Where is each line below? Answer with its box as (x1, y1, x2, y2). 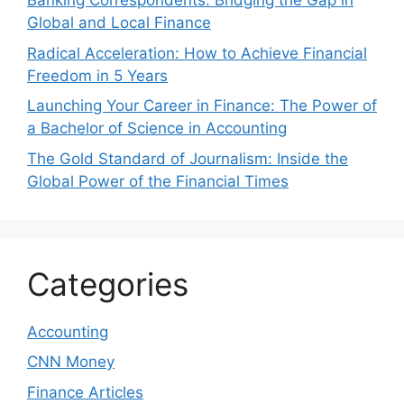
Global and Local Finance (27, 14, 211, 32)
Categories (27, 264, 188, 303)
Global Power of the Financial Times (27, 171, 289, 190)
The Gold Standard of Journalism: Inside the (27, 149, 348, 168)
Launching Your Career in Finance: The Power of (27, 96, 377, 115)
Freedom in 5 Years (27, 66, 168, 85)
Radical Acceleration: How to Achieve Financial (27, 43, 367, 62)
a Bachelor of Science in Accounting (27, 119, 287, 137)
